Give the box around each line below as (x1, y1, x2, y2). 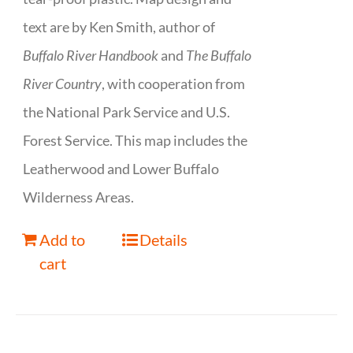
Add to (39, 230, 86, 250)
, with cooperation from (102, 75, 246, 93)
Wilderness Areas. (23, 188, 135, 206)
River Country (23, 75, 102, 93)
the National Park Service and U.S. (23, 103, 231, 121)
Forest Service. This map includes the (23, 132, 248, 150)
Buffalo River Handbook (23, 46, 159, 65)
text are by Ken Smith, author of (23, 18, 216, 36)
